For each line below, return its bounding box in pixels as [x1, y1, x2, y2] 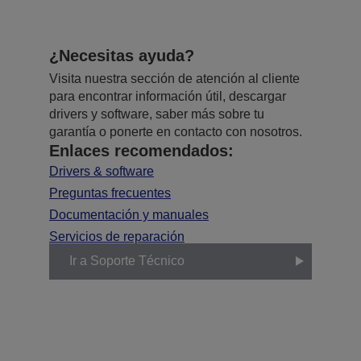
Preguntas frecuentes [49, 185, 171, 200]
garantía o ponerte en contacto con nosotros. [49, 124, 302, 139]
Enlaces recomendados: [49, 141, 234, 160]
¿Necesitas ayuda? [49, 46, 194, 64]
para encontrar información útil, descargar [49, 89, 286, 103]
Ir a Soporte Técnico [69, 254, 185, 268]
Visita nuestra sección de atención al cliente [49, 71, 300, 85]
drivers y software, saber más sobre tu [49, 106, 264, 121]
